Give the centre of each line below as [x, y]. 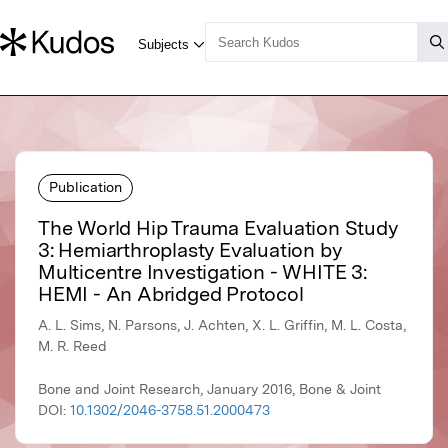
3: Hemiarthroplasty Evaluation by [190, 250]
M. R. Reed [72, 346]
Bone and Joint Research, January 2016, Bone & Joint [209, 389]
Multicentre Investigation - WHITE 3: [202, 272]
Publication [85, 186]
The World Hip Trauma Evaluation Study [218, 228]
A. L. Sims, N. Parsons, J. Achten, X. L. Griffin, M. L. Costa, [222, 325]
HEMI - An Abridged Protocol [171, 294]
